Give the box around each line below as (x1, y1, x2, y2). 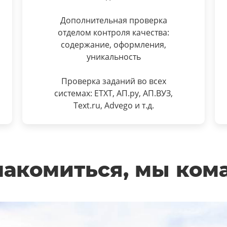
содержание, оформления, (61, 39, 166, 50)
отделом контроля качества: (58, 27, 169, 38)
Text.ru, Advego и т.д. (73, 100, 154, 111)
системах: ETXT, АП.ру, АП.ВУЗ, (54, 88, 173, 99)
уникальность (86, 51, 141, 62)
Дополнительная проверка (60, 15, 167, 26)
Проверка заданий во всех (61, 75, 166, 87)
